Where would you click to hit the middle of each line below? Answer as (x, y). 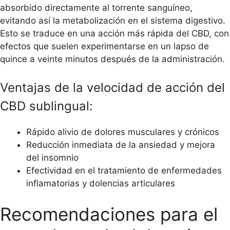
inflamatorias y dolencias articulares (101, 184)
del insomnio (52, 158)
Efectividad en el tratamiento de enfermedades (124, 171)
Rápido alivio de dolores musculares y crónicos (123, 132)
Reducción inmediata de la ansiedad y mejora (121, 145)
